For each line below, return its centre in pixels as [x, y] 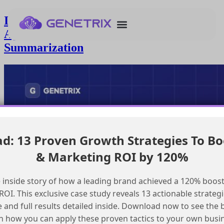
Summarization [44, 47]
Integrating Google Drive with [81, 20]
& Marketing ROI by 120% [112, 157]
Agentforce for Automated [71, 34]
